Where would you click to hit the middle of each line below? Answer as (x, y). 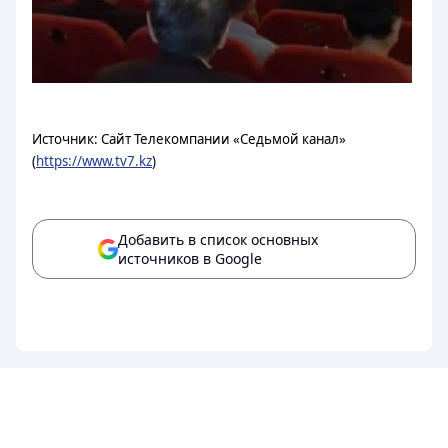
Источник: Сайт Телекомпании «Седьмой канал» (189, 139)
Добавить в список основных (218, 239)
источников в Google (190, 258)
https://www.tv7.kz (94, 161)
